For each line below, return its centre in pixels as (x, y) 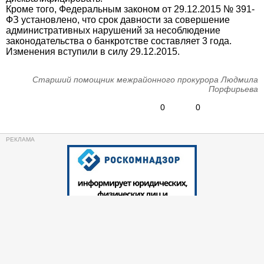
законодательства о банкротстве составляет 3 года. (119, 41)
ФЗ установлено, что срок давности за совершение (118, 20)
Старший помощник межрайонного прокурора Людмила (145, 80)
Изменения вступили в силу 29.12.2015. (93, 52)
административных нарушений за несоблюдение (113, 30)
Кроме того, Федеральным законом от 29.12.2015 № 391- (130, 9)
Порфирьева (233, 89)
